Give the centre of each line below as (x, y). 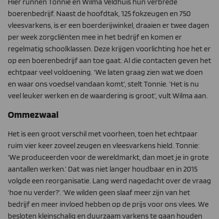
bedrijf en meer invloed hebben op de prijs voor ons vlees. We (108, 204)
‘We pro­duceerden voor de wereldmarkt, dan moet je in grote (108, 157)
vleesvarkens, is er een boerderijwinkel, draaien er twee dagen (109, 25)
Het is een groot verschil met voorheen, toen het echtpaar (103, 134)
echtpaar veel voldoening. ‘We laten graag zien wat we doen (105, 72)
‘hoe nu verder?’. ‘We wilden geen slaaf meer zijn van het (99, 193)
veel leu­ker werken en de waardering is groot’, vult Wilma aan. (108, 95)
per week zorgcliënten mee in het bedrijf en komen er (95, 37)
